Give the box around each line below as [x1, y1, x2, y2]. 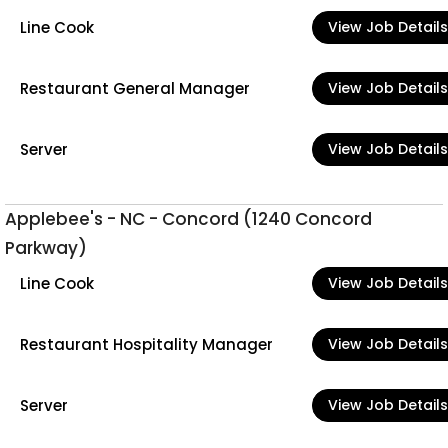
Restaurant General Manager [20, 77, 250, 99]
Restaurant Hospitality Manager [20, 333, 273, 355]
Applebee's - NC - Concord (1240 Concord [5, 207, 372, 231]
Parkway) [5, 236, 87, 260]
